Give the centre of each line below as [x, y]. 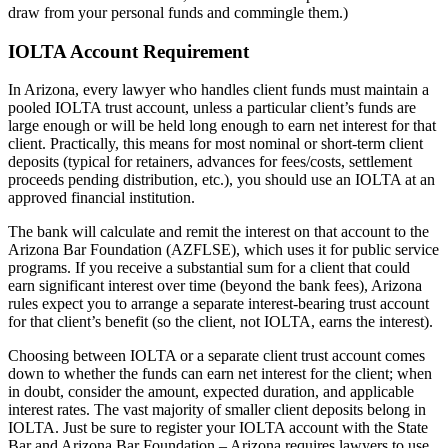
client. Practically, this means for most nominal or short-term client [215, 144]
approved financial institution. [103, 198]
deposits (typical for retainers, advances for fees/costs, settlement [210, 162]
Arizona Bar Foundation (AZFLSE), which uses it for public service [223, 250]
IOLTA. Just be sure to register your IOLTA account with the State [218, 428]
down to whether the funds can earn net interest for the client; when [220, 374]
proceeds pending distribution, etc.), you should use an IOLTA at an [221, 180]
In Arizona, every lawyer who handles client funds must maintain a [218, 90]
